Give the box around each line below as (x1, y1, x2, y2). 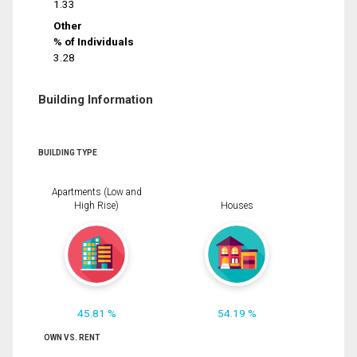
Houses (220, 199, 253, 211)
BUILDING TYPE (38, 147, 97, 157)
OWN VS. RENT (43, 333, 100, 343)
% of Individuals (53, 34, 135, 48)
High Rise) (74, 199, 119, 211)
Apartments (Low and (51, 186, 142, 198)
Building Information (38, 92, 153, 107)
